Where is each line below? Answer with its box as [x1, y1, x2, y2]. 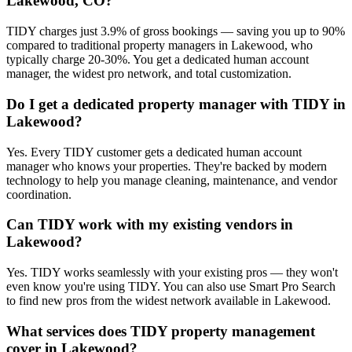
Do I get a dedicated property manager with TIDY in [6, 95, 346, 112]
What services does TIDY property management [6, 322, 315, 339]
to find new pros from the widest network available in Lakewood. [6, 294, 331, 308]
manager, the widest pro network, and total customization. [6, 67, 291, 81]
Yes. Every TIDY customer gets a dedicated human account [6, 145, 302, 159]
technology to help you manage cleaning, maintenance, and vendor [6, 173, 337, 187]
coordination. [6, 187, 71, 201]
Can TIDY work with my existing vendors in [6, 216, 293, 233]
